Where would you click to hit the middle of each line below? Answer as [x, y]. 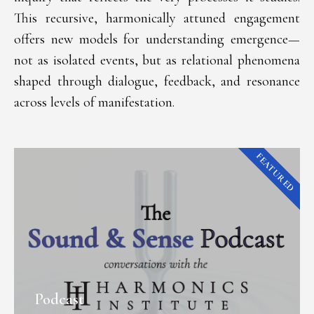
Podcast [60, 299]
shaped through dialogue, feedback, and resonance [157, 81]
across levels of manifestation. [94, 102]
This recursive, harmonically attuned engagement [157, 18]
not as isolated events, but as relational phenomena [157, 60]
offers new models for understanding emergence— [157, 39]
